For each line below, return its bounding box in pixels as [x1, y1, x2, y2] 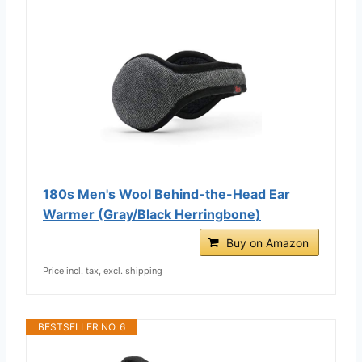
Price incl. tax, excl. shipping [43, 264, 162, 276]
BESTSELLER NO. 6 [38, 320, 125, 333]
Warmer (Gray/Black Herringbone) [43, 205, 261, 222]
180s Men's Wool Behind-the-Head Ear [43, 185, 290, 202]
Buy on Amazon [226, 235, 309, 250]
